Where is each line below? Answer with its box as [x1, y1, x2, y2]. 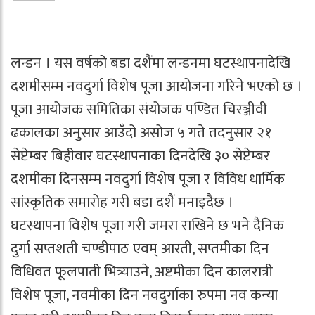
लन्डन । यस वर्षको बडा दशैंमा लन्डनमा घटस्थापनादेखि [11, 51, 290, 75]
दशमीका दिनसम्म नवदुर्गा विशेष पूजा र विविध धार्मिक [11, 167, 285, 191]
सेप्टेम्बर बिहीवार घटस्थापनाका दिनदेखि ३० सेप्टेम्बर [11, 143, 270, 168]
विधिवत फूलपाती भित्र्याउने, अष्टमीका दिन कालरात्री [11, 259, 273, 284]
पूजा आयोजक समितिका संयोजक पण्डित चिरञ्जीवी [11, 97, 267, 122]
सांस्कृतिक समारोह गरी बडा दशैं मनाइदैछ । [11, 190, 233, 214]
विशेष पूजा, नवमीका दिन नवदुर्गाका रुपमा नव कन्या [11, 283, 278, 307]
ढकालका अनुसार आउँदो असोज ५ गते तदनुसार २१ [11, 120, 271, 145]
